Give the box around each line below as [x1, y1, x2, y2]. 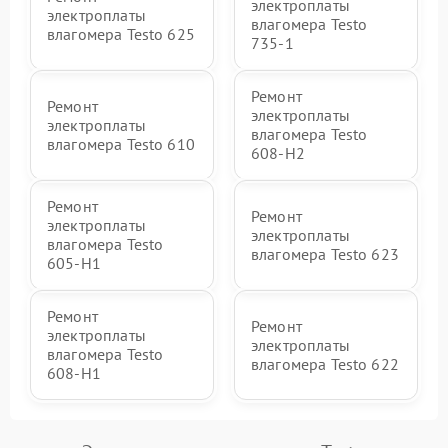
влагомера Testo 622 [251, 353, 399, 374]
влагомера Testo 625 [47, 23, 195, 44]
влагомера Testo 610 [47, 133, 195, 154]
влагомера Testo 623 [251, 243, 399, 264]
